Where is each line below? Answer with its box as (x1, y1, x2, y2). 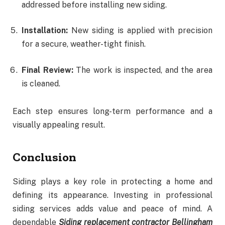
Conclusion (13, 149, 76, 164)
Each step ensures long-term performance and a (13, 106, 212, 117)
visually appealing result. (13, 120, 105, 130)
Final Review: (22, 65, 73, 75)
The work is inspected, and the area (73, 65, 212, 75)
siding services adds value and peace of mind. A (13, 203, 212, 213)
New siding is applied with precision (68, 26, 212, 36)
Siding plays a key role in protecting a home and (13, 176, 212, 186)
